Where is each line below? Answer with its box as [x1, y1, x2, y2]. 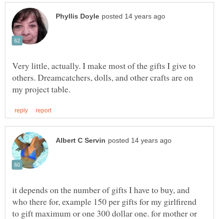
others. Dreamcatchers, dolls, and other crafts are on [12, 71, 193, 83]
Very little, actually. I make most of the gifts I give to [12, 59, 196, 71]
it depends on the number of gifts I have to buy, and [12, 183, 190, 196]
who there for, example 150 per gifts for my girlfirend [12, 195, 197, 207]
